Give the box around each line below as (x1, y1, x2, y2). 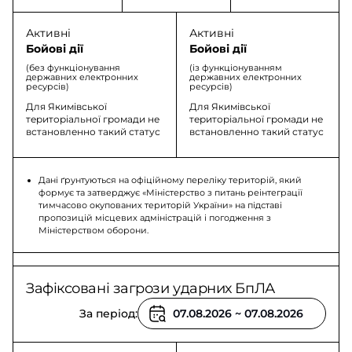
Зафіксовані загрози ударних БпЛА (26, 280, 275, 297)
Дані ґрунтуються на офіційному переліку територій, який (38, 174, 302, 185)
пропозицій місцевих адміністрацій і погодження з (38, 212, 271, 223)
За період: (79, 306, 137, 321)
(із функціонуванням (189, 62, 282, 73)
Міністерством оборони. (38, 225, 148, 236)
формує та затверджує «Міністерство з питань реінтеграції (38, 187, 302, 198)
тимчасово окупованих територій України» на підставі (38, 200, 282, 211)
